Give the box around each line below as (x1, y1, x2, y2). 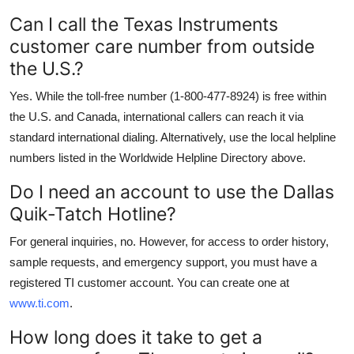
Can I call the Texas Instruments (9, 12, 278, 36)
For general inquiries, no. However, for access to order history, (9, 234, 329, 248)
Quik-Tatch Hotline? (9, 201, 176, 225)
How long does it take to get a (9, 325, 262, 348)
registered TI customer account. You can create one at (9, 275, 289, 289)
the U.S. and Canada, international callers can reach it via (9, 109, 303, 123)
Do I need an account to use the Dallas (9, 179, 334, 203)
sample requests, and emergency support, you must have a (9, 254, 317, 269)
